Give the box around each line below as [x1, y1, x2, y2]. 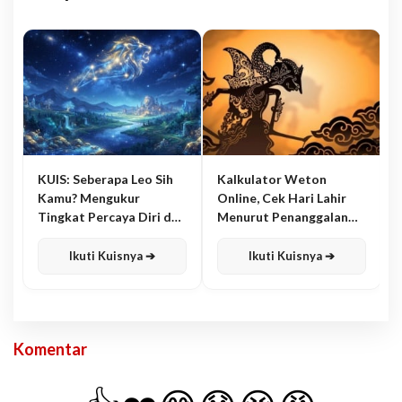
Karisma [38, 228, 87, 244]
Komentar [13, 339, 87, 360]
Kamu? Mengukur [38, 190, 140, 206]
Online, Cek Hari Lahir [217, 190, 346, 206]
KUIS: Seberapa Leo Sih [38, 171, 173, 188]
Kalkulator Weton [217, 171, 327, 188]
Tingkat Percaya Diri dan [38, 209, 186, 225]
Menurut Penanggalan [217, 209, 348, 225]
